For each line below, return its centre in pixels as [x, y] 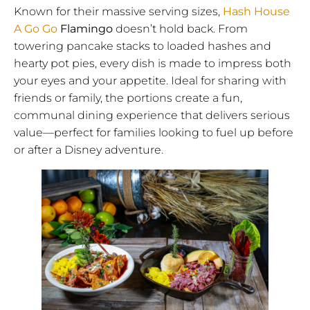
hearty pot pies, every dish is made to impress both [153, 63]
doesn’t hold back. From [180, 28]
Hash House [256, 11]
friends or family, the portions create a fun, [128, 98]
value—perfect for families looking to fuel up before [154, 132]
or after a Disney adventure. [89, 149]
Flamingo [85, 28]
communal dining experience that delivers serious [152, 115]
